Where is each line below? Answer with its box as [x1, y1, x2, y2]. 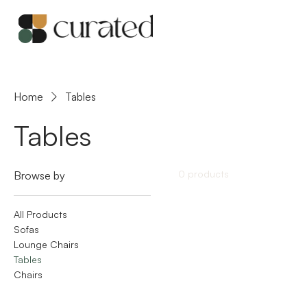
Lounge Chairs [14, 238, 79, 251]
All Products [14, 208, 67, 221]
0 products [178, 168, 229, 180]
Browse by [14, 169, 65, 183]
